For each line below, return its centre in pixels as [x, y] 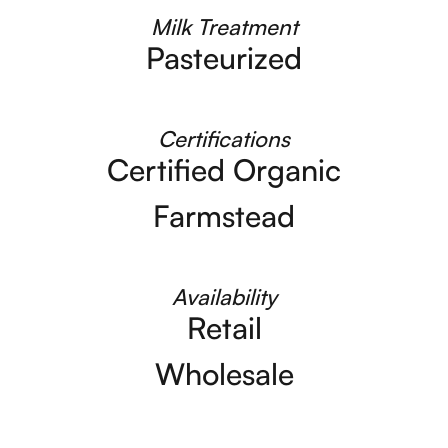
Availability [224, 296]
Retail [224, 327]
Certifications [224, 138]
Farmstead [224, 215]
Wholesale [224, 373]
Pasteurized [224, 57]
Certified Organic [224, 169]
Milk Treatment [224, 26]
